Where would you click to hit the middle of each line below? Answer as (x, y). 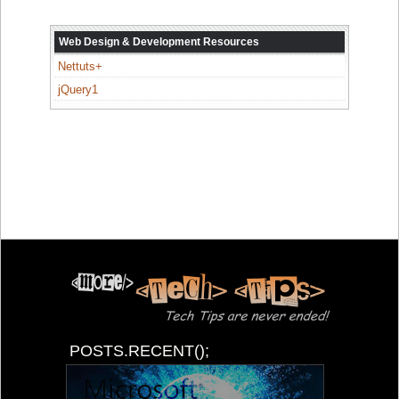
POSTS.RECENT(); (139, 350)
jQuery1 (77, 90)
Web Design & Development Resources (159, 41)
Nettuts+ (80, 66)
